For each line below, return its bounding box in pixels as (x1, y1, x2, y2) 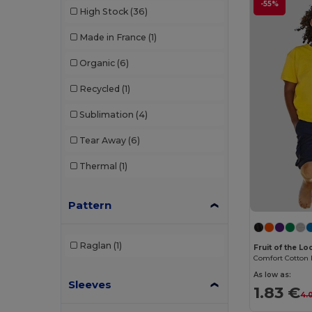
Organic (79, 58, 115, 69)
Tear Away (79, 135, 126, 146)
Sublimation (79, 109, 134, 120)
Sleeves (68, 277, 112, 291)
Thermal (79, 161, 117, 172)
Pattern (68, 198, 112, 212)
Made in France (79, 32, 146, 43)
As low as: (253, 270, 292, 280)
